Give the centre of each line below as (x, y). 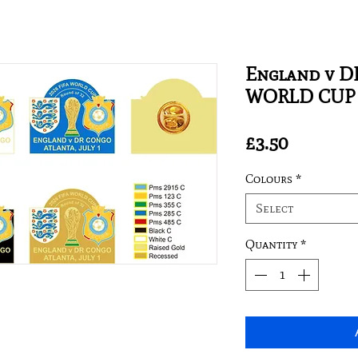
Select (274, 208)
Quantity (271, 244)
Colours (269, 178)
